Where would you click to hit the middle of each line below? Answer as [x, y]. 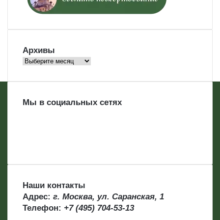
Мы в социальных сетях [72, 102]
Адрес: [38, 196]
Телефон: [43, 208]
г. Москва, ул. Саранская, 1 [109, 196]
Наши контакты [54, 185]
